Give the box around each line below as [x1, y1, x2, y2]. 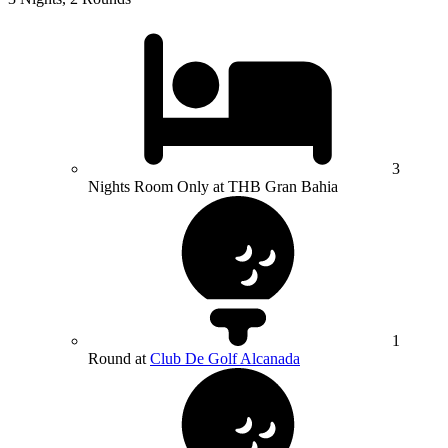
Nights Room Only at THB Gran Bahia [88, 178, 338, 196]
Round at [88, 350, 150, 368]
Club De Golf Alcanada [150, 350, 300, 368]
